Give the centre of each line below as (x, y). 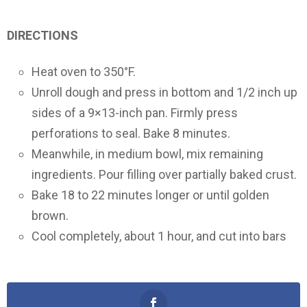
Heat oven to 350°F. (84, 71)
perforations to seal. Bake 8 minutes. (131, 133)
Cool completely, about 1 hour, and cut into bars (159, 236)
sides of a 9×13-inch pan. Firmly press (135, 112)
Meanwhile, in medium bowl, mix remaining (147, 153)
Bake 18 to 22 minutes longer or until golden (150, 195)
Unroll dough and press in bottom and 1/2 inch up (164, 92)
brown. (50, 215)
